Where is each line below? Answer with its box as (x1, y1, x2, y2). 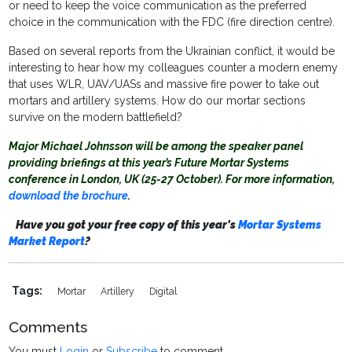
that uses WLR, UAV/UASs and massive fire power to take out (9, 78, 320, 91)
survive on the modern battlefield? (9, 111, 183, 124)
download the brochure (9, 189, 129, 203)
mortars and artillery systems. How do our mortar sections (9, 94, 306, 108)
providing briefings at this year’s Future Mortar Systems (9, 156, 290, 170)
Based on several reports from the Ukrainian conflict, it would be (9, 45, 335, 58)
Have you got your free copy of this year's (16, 218, 239, 232)
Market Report (9, 235, 86, 248)
